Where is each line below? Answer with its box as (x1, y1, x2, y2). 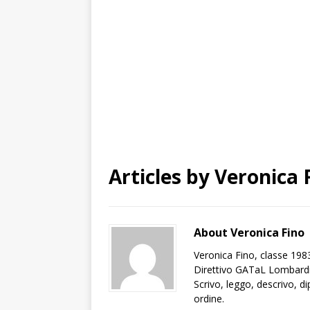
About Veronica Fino (194, 225, 304, 241)
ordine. (194, 292, 224, 306)
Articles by (109, 163, 215, 190)
